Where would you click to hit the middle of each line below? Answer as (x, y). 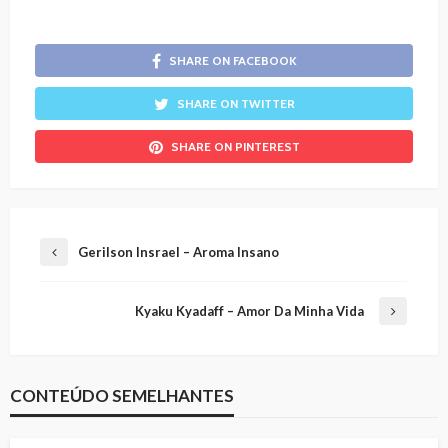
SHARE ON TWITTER (235, 104)
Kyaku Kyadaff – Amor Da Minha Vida (249, 311)
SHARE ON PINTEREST (235, 147)
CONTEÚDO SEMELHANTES (122, 396)
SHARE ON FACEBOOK (232, 61)
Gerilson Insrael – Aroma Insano (178, 252)
